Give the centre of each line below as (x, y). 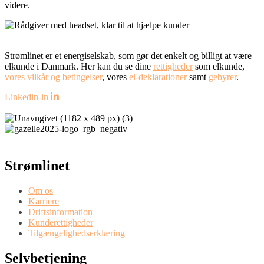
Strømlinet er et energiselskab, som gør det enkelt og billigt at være (128, 56)
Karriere (44, 201)
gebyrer (222, 77)
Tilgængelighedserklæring (77, 233)
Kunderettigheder (61, 222)
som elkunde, (219, 67)
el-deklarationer (157, 77)
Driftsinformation (60, 212)
